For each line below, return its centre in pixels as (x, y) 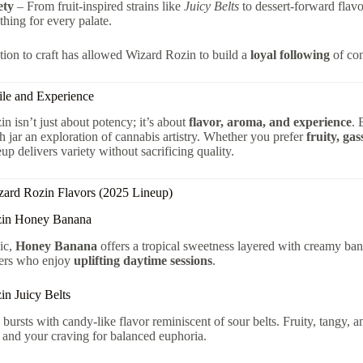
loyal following (290, 54)
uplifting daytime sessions (143, 261)
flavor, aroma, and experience (270, 122)
